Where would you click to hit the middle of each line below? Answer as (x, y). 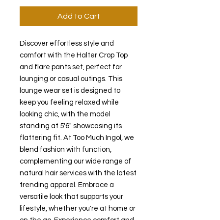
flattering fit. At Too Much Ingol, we (77, 138)
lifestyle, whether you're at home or (78, 209)
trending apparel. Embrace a (67, 185)
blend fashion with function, (66, 150)
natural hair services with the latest (78, 173)
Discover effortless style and (67, 44)
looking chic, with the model (65, 114)
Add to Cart (79, 16)
